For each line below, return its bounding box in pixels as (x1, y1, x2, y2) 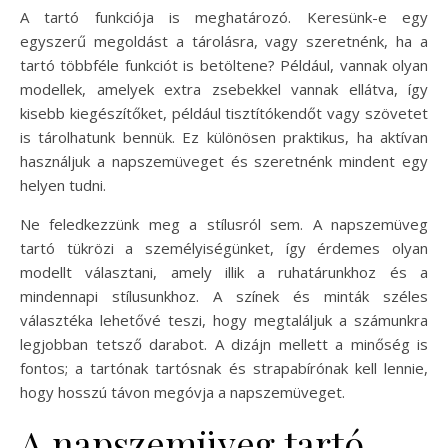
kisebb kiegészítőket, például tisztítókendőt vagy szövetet (20, 103, 428, 123)
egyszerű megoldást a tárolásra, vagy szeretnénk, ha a (20, 31, 428, 51)
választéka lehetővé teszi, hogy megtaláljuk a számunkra (20, 310, 428, 330)
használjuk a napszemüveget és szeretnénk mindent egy (20, 151, 428, 171)
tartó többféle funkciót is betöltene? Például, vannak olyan (20, 55, 428, 75)
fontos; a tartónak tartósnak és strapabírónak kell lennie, (20, 358, 428, 378)
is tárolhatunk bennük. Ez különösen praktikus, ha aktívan (20, 127, 428, 147)
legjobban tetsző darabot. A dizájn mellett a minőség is (20, 334, 428, 354)
